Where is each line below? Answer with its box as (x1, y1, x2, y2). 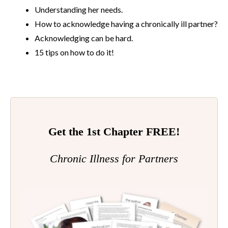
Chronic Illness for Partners (50, 152, 178, 165)
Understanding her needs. (35, 5, 123, 15)
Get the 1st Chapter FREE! (48, 125, 180, 138)
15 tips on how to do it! (35, 47, 114, 58)
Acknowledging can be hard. (35, 33, 133, 43)
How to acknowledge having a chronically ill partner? (35, 19, 218, 29)
